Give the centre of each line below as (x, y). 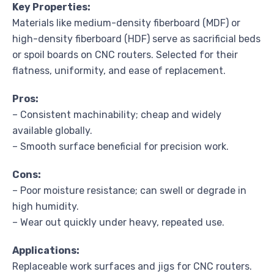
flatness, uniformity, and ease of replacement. (119, 70)
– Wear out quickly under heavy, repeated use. (118, 222)
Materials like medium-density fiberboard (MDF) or (126, 23)
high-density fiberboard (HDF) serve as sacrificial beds (136, 39)
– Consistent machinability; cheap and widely (117, 114)
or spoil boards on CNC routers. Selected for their (125, 54)
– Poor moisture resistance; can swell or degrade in (129, 190)
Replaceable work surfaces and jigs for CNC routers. (132, 266)
